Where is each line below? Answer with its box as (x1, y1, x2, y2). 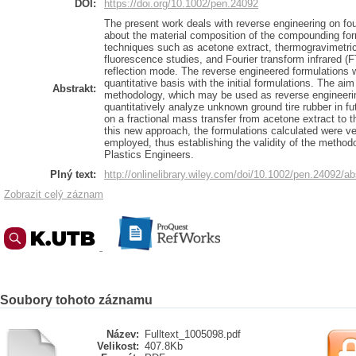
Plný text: (50, 168, 96, 180)
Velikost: (97, 340, 139, 352)
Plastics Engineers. (104, 149, 194, 161)
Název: (106, 328, 139, 340)
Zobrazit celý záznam (4, 188, 103, 200)
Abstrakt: (52, 83, 96, 95)
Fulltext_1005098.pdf (145, 328, 241, 340)
